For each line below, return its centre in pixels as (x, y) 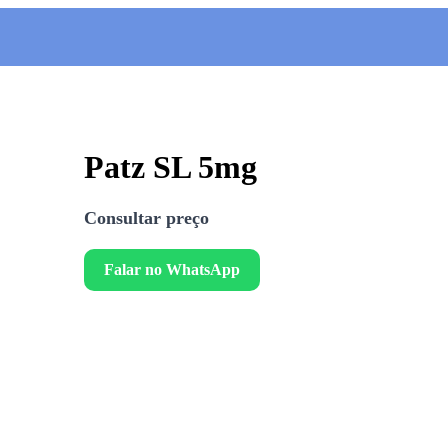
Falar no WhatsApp (172, 269)
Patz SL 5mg (170, 167)
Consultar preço (146, 217)
